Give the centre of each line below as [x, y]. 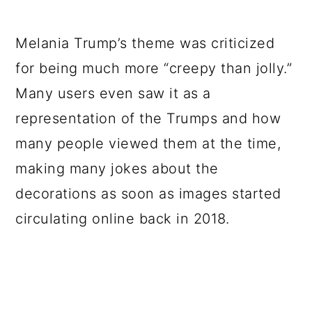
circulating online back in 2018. [123, 219]
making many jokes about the [117, 169]
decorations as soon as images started [148, 194]
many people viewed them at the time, [148, 143]
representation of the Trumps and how [148, 118]
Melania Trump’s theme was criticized [145, 43]
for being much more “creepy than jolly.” [154, 68]
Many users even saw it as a [113, 93]
